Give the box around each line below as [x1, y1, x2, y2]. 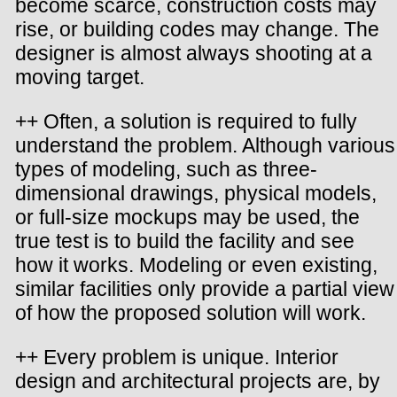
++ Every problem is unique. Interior [15, 346, 339, 370]
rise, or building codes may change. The [15, 18, 379, 42]
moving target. [15, 66, 144, 90]
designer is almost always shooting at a [15, 42, 372, 66]
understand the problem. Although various [15, 134, 395, 158]
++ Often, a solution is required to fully [15, 110, 357, 134]
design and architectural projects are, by [15, 370, 380, 393]
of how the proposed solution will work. [15, 301, 366, 325]
